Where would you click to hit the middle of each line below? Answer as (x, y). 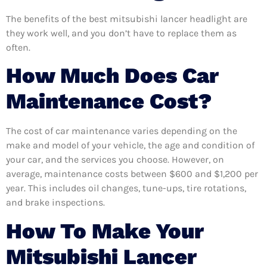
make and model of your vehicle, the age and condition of (130, 145)
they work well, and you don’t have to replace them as (121, 33)
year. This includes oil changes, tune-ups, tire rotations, (126, 188)
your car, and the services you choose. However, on (115, 160)
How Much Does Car (112, 76)
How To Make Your (105, 231)
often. (18, 47)
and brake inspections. (55, 203)
